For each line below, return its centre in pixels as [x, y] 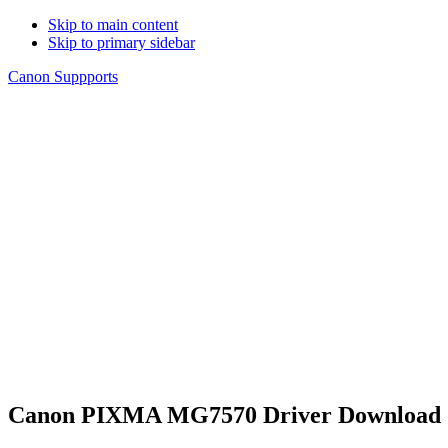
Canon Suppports [63, 76]
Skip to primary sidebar [121, 42]
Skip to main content [113, 24]
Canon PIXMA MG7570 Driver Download [224, 414]
